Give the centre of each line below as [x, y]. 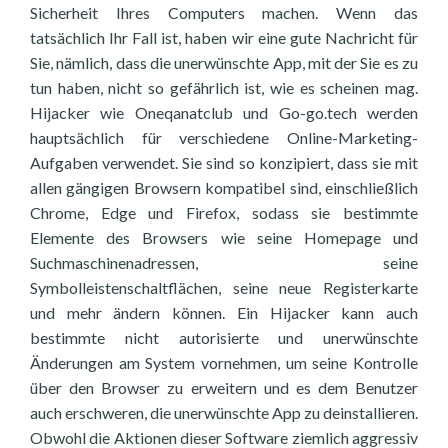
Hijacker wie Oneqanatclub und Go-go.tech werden [224, 112]
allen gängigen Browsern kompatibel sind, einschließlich [224, 187]
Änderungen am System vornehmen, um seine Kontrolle [224, 362]
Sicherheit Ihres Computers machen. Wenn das [224, 12]
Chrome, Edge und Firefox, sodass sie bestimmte [224, 212]
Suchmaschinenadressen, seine [224, 262]
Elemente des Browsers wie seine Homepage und [224, 237]
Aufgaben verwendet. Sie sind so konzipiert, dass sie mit [224, 162]
